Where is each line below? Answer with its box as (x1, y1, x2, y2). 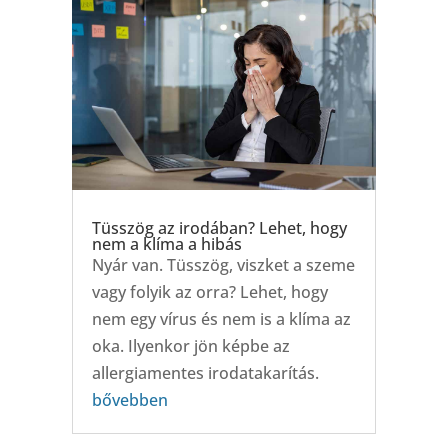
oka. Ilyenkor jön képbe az (91, 335, 290, 358)
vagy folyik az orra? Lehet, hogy (91, 281, 328, 304)
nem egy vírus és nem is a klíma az (91, 308, 351, 331)
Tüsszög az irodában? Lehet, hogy (91, 217, 347, 240)
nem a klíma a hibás (91, 233, 242, 256)
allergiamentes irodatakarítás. (91, 362, 319, 385)
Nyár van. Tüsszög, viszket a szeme (91, 254, 355, 277)
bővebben (91, 389, 168, 412)
